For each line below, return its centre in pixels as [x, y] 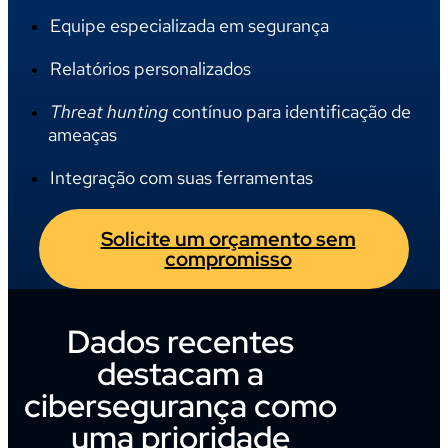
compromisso [228, 259]
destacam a [181, 373]
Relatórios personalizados [150, 69]
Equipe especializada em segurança [189, 26]
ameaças [82, 135]
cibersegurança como [181, 405]
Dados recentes [181, 341]
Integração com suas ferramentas [181, 178]
